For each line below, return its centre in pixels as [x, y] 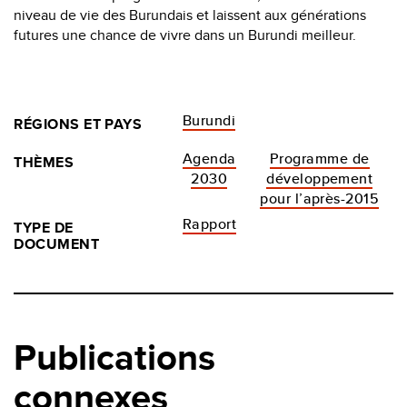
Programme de [319, 159]
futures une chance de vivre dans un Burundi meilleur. [185, 35]
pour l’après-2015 [320, 199]
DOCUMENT [57, 244]
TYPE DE [44, 228]
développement [320, 179]
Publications [114, 358]
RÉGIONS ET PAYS [78, 124]
